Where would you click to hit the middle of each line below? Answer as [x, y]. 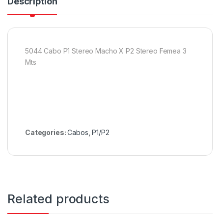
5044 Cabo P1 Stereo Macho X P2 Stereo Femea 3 [106, 51]
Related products [58, 199]
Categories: [46, 133]
